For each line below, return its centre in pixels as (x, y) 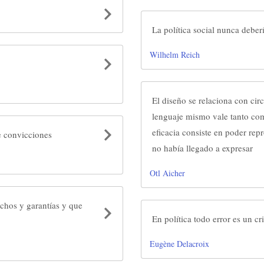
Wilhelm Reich (175, 55)
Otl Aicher (167, 173)
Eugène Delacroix (179, 244)
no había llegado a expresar (202, 148)
